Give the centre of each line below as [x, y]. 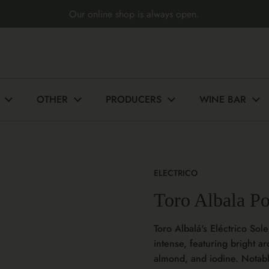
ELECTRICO [176, 173]
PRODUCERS [134, 99]
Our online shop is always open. [134, 14]
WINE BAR [223, 99]
